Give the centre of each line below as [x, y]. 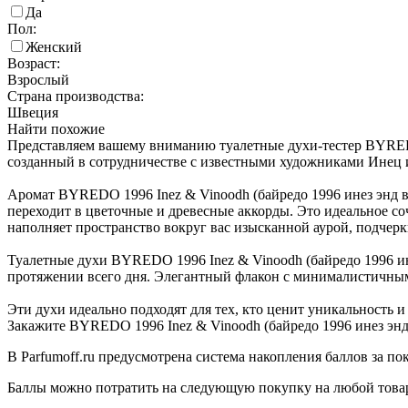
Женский [54, 47]
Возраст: [34, 64]
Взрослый [38, 80]
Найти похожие [56, 129]
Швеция [33, 113]
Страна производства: [76, 97]
